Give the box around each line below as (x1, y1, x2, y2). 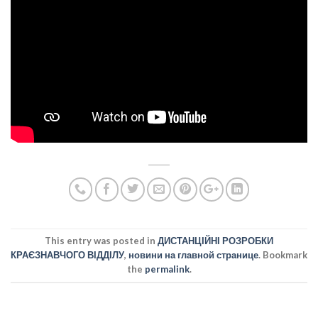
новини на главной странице (128, 249, 258, 261)
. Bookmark (258, 249, 307, 261)
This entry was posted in (45, 235, 158, 247)
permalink (144, 263, 190, 275)
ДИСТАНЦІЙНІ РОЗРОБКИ (158, 235, 273, 247)
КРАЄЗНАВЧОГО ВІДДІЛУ (11, 249, 124, 261)
